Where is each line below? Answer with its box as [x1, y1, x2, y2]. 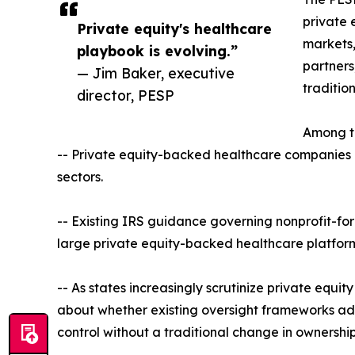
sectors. [57, 168, 103, 185]
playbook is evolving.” [77, 41, 238, 59]
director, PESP [77, 86, 174, 104]
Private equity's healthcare [77, 19, 272, 37]
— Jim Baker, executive [77, 63, 235, 82]
